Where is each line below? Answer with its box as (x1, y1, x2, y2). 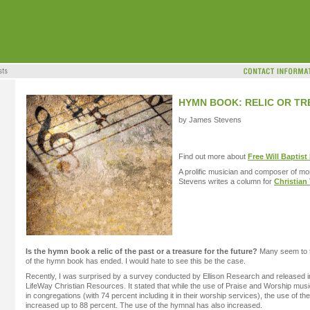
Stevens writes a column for (179, 177, 274, 186)
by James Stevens (179, 115, 241, 124)
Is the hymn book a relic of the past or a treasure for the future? (26, 246, 257, 255)
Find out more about (179, 152, 248, 161)
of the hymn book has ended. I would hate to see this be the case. (26, 256, 246, 265)
